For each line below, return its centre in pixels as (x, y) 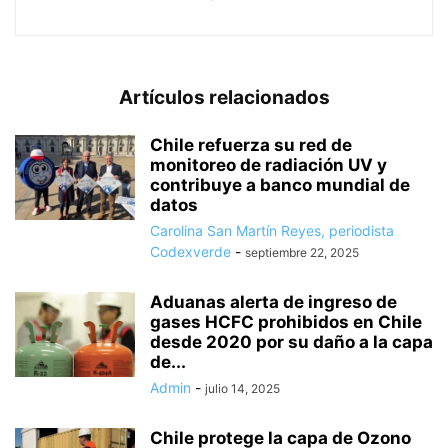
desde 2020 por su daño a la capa (291, 342)
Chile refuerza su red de (251, 145)
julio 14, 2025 (242, 389)
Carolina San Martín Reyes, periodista (272, 231)
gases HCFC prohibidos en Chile (286, 322)
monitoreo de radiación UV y (268, 165)
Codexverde (190, 252)
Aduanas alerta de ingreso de (273, 302)
